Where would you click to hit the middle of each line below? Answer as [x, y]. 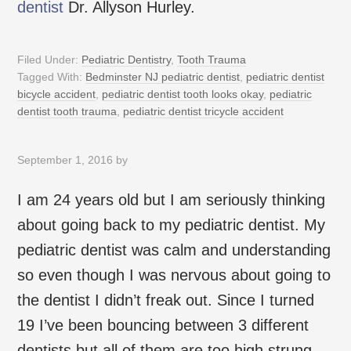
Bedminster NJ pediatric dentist [163, 76]
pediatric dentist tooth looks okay [183, 94]
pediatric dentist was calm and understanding [174, 250]
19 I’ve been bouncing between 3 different [163, 325]
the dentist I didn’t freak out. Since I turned [166, 300]
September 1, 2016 [65, 159]
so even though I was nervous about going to [174, 275]
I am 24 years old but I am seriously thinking [172, 199]
